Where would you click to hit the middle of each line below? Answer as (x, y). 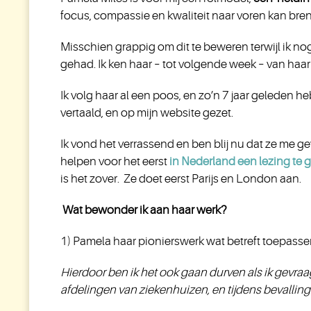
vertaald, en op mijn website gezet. (147, 113)
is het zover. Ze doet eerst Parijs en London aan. (181, 179)
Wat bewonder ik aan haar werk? (144, 210)
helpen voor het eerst (115, 161)
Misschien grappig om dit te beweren (155, 47)
